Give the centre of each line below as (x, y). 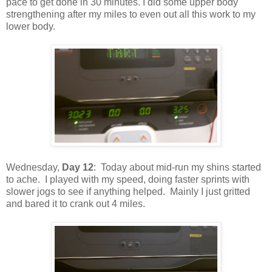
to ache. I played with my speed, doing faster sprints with (128, 179)
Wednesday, (34, 167)
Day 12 (78, 167)
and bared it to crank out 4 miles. (76, 203)
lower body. (31, 26)
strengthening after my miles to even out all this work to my (131, 14)
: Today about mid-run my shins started (177, 167)
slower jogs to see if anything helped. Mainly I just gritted (128, 191)
